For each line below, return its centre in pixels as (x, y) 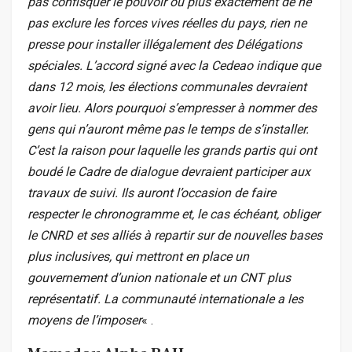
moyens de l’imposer (84, 321)
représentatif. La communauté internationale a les (165, 299)
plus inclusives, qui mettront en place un (138, 257)
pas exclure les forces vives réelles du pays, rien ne (167, 24)
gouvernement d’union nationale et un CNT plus (159, 278)
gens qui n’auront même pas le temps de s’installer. (168, 130)
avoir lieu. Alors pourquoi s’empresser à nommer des (172, 108)
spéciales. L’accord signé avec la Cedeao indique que (174, 66)
